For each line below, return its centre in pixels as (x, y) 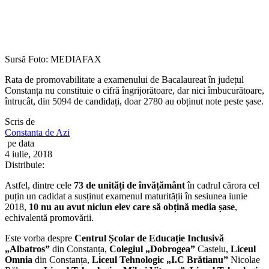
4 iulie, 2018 (29, 154)
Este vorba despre (40, 238)
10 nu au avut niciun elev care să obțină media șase (132, 207)
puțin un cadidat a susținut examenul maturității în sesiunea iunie (126, 196)
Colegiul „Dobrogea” (152, 249)
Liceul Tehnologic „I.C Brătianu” (160, 259)
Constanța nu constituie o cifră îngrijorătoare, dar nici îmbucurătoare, (134, 90)
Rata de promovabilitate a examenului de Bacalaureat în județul (124, 79)
